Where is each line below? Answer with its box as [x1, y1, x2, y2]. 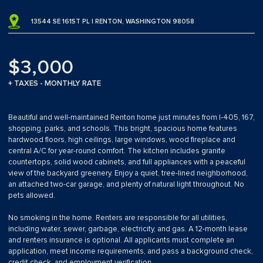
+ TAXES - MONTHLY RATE [8, 79, 101, 89]
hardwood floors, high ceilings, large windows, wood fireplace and [8, 135, 235, 145]
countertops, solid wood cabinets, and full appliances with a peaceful [8, 157, 245, 167]
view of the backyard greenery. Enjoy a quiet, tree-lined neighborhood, [8, 168, 248, 178]
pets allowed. [8, 191, 55, 201]
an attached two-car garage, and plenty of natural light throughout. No [8, 180, 244, 190]
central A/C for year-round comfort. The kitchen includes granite [8, 146, 225, 156]
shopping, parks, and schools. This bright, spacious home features [8, 124, 237, 134]
